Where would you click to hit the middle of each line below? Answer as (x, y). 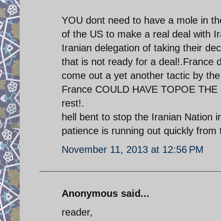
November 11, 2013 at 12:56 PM (133, 149)
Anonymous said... (106, 193)
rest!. (73, 103)
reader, (77, 212)
